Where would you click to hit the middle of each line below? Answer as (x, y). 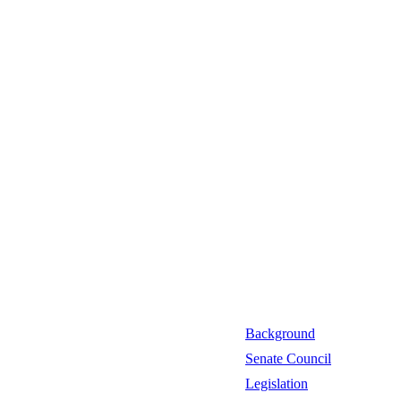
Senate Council (288, 358)
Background (280, 333)
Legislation (277, 384)
